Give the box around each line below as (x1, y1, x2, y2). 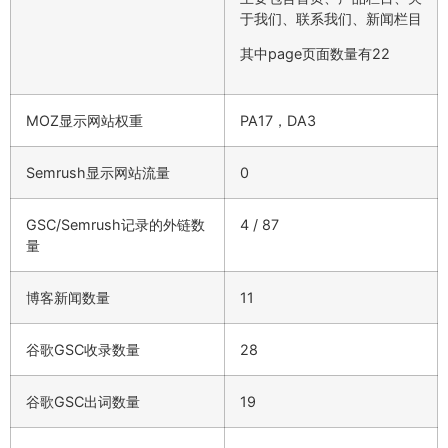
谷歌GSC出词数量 (26, 392, 140, 410)
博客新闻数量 (26, 288, 110, 306)
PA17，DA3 (240, 111, 316, 129)
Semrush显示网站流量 (26, 163, 170, 181)
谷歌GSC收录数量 (26, 340, 140, 358)
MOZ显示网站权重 (26, 111, 143, 129)
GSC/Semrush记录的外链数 (26, 215, 205, 233)
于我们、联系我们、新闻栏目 (240, 9, 422, 27)
